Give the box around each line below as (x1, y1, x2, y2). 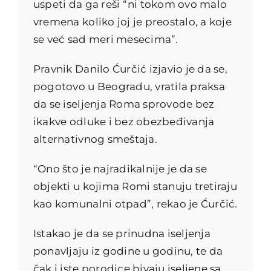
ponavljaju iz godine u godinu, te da (33, 244, 223, 257)
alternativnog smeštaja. (33, 132, 157, 145)
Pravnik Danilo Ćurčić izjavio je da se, (33, 62, 227, 75)
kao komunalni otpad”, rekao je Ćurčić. (33, 197, 238, 210)
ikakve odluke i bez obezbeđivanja (33, 115, 215, 128)
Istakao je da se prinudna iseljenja (33, 227, 211, 240)
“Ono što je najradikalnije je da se (33, 162, 207, 175)
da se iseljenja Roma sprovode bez (33, 97, 215, 110)
